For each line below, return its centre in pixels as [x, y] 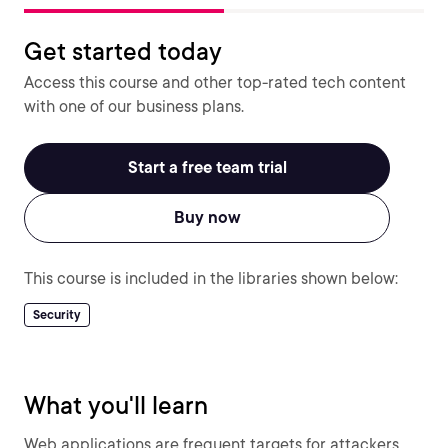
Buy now [207, 217]
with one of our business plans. [134, 106]
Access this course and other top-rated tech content [215, 82]
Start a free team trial [207, 167]
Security [57, 314]
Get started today [123, 51]
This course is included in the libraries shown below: [211, 278]
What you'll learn [116, 405]
